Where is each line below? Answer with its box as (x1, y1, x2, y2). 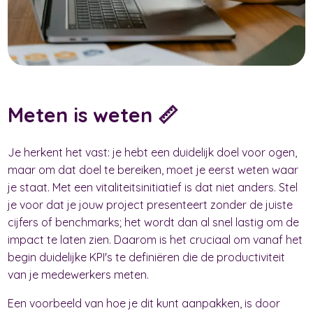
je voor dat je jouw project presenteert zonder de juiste (8, 197, 293, 212)
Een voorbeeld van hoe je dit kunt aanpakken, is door (8, 296, 281, 310)
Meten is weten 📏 (8, 101, 179, 127)
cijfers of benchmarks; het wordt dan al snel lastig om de (8, 214, 300, 229)
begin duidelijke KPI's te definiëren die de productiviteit (8, 249, 286, 264)
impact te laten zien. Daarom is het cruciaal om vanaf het (8, 232, 303, 247)
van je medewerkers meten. (8, 267, 150, 282)
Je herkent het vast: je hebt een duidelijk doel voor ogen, (8, 145, 298, 159)
